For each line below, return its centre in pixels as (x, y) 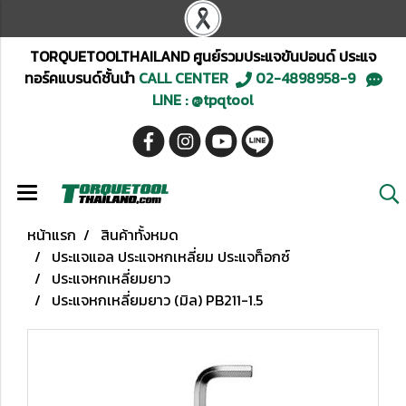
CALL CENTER (185, 78)
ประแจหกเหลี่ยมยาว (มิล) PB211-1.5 (157, 300)
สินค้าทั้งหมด (140, 235)
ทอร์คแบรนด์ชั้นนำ (79, 78)
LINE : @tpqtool (203, 100)
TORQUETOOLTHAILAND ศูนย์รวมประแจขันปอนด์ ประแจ (203, 56)
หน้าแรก (52, 235)
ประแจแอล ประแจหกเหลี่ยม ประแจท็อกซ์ (171, 256)
